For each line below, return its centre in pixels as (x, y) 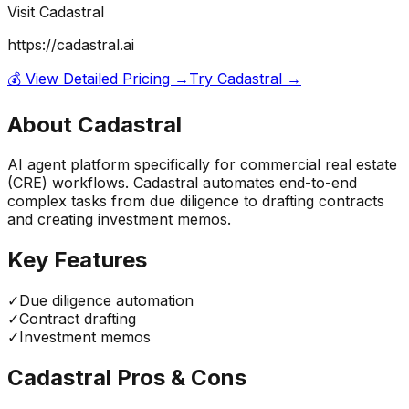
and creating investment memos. (119, 220)
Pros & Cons (179, 378)
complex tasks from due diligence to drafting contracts (196, 201)
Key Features (77, 260)
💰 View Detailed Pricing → (98, 78)
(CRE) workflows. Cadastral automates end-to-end (182, 183)
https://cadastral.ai (71, 44)
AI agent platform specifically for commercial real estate (202, 165)
